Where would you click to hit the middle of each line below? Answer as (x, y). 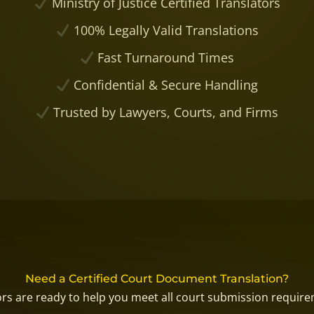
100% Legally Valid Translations (164, 30)
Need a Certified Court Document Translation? (157, 278)
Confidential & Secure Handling (164, 84)
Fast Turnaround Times (164, 57)
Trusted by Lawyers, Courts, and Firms (164, 112)
